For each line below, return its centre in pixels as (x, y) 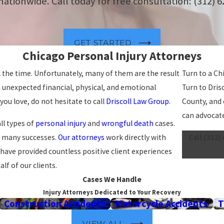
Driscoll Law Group (137, 101)
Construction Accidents (54, 204)
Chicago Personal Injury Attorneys (112, 56)
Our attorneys (81, 137)
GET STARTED (103, 43)
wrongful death (127, 123)
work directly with (135, 137)
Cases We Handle (112, 179)
